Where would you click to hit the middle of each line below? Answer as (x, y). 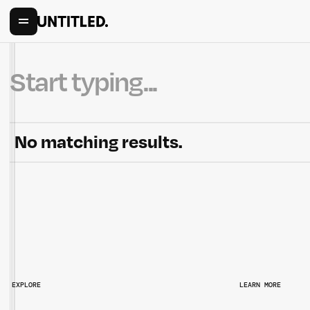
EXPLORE (26, 284)
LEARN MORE (261, 284)
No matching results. (98, 142)
